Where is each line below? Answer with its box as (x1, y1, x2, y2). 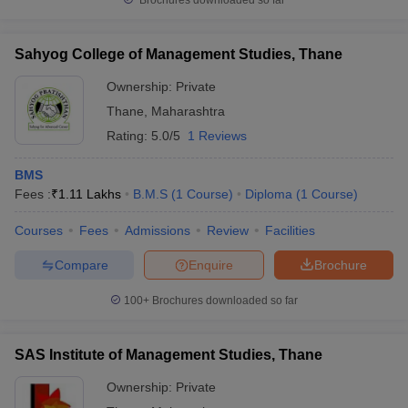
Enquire (189, 257, 233, 272)
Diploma (245, 187, 292, 201)
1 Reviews (188, 128, 247, 143)
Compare (54, 257, 108, 272)
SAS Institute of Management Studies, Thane (15, 347, 322, 362)
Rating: (107, 128, 151, 143)
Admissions (125, 223, 190, 238)
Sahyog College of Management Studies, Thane (15, 46, 342, 62)
